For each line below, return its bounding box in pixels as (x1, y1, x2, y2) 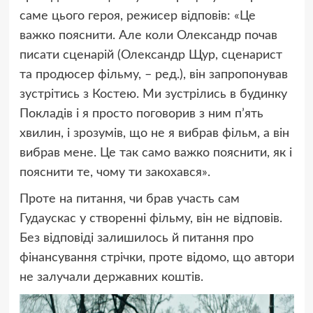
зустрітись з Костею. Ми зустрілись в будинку (19, 88, 287, 101)
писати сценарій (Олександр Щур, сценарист (19, 49, 282, 62)
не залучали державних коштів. (19, 271, 203, 284)
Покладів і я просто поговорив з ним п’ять (19, 108, 263, 121)
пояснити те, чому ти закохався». (19, 166, 210, 180)
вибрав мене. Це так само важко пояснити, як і (19, 147, 292, 160)
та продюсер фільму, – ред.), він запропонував (19, 68, 288, 82)
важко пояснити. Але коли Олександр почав (19, 29, 277, 43)
